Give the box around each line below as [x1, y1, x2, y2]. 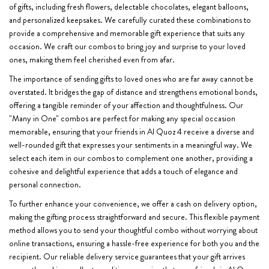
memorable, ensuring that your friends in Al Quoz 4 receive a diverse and [9, 125, 254, 138]
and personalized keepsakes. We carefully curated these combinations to [9, 13, 251, 26]
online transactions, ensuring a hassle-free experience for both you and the [9, 237, 259, 249]
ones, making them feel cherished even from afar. [9, 53, 175, 65]
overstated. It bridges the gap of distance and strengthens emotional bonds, [9, 85, 258, 98]
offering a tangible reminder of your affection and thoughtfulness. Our [9, 98, 243, 111]
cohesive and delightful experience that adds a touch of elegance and [9, 165, 238, 177]
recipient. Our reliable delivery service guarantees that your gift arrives [9, 250, 245, 262]
